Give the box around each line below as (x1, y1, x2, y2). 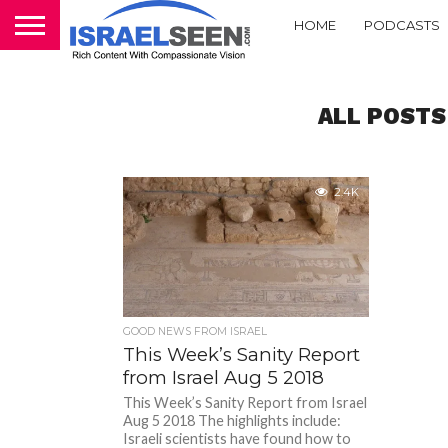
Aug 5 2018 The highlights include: (123, 412, 342, 429)
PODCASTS (364, 16, 440, 33)
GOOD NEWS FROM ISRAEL (123, 325, 268, 338)
